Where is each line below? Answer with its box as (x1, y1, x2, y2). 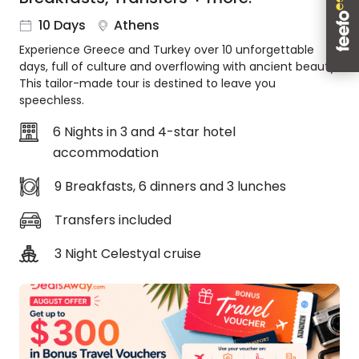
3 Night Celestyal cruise (54, 244, 201, 263)
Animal (19, 163, 58, 179)
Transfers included (54, 211, 171, 229)
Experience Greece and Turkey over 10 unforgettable (19, 42, 314, 58)
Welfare (19, 179, 62, 196)
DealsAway (19, 220, 82, 236)
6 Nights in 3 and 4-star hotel (53, 123, 236, 141)
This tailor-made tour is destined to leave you (19, 75, 276, 91)
